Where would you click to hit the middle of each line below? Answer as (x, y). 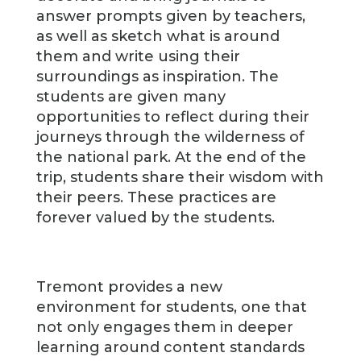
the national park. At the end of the (171, 158)
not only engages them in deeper (164, 328)
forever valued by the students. (155, 218)
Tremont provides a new (129, 287)
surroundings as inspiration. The (157, 77)
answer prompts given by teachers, (170, 17)
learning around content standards (170, 348)
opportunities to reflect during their (172, 117)
